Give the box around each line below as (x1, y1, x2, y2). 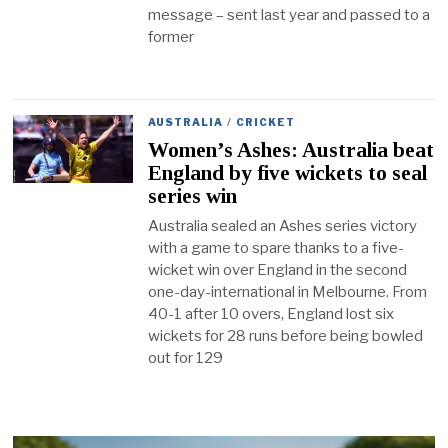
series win (148, 183, 238, 208)
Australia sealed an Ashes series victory (148, 217, 418, 236)
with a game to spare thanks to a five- (148, 239, 405, 258)
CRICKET (236, 116, 296, 129)
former (148, 28, 195, 47)
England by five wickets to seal (148, 160, 428, 185)
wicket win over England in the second (148, 261, 408, 280)
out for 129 (148, 349, 224, 368)
